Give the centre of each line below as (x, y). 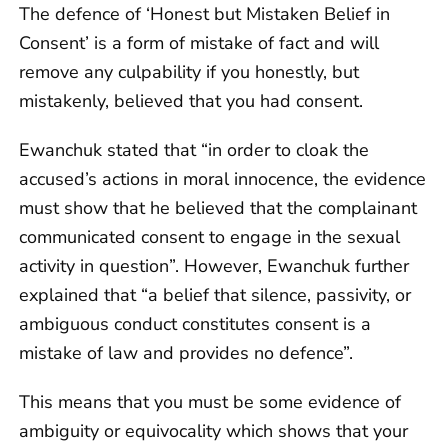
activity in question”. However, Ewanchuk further (214, 265)
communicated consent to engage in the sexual (209, 236)
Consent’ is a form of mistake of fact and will (199, 42)
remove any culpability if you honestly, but (189, 71)
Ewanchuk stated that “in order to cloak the (194, 149)
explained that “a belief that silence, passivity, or (215, 294)
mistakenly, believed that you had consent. (191, 100)
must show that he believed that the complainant (218, 207)
